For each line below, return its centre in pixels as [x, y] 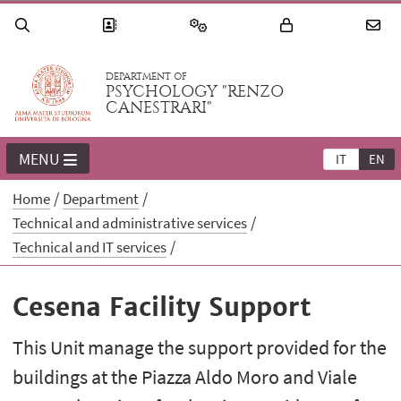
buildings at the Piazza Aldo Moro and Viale [185, 377]
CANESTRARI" [159, 108]
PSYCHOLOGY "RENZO [195, 92]
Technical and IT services [90, 247]
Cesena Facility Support [162, 307]
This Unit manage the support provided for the [200, 348]
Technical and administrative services [130, 223]
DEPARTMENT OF [147, 77]
